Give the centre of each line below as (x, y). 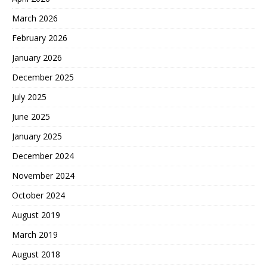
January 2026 (37, 57)
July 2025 (29, 97)
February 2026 (40, 38)
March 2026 (35, 18)
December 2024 (43, 156)
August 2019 (36, 215)
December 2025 (43, 77)
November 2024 (43, 175)
